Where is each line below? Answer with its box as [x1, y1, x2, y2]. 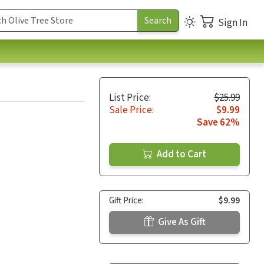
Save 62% [197, 115, 240, 130]
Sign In [218, 15, 247, 30]
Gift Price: [109, 194, 144, 207]
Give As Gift [156, 214, 206, 229]
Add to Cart [155, 147, 206, 161]
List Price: [109, 90, 151, 105]
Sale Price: [109, 103, 154, 117]
